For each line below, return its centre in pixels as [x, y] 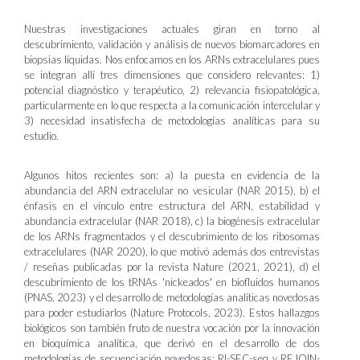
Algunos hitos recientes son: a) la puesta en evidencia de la [172, 175]
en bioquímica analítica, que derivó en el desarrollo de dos [172, 343]
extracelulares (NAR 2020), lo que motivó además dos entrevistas [172, 252]
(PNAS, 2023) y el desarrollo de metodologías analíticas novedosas [172, 297]
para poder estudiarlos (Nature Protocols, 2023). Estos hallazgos [172, 313]
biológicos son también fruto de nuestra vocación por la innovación [172, 328]
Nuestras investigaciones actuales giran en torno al [172, 29]
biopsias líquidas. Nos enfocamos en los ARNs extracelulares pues [172, 59]
